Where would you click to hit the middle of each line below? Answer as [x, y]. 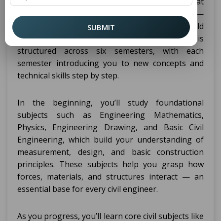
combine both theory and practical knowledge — [110, 14]
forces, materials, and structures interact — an [110, 177]
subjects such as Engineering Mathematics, [110, 115]
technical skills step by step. [68, 75]
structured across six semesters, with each [110, 51]
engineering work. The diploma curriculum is [110, 38]
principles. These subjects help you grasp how [110, 164]
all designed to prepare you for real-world [110, 26]
